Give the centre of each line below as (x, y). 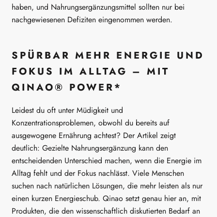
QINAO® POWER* (67, 88)
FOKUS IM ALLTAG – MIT (91, 72)
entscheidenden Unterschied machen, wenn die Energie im (107, 161)
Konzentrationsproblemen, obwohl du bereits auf (91, 123)
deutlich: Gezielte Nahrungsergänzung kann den (90, 148)
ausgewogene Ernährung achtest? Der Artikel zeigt (94, 136)
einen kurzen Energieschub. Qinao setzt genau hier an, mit (106, 199)
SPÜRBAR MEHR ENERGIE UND (108, 56)
